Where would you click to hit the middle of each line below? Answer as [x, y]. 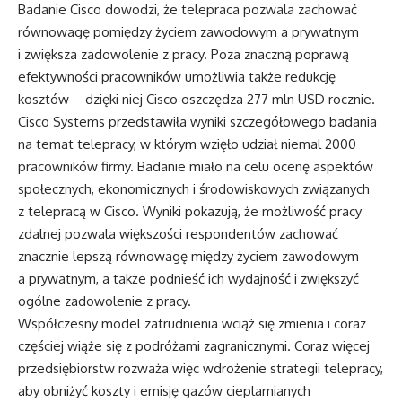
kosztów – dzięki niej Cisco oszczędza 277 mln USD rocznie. [197, 100]
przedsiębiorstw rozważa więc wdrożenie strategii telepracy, [201, 369]
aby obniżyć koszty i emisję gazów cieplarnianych [164, 391]
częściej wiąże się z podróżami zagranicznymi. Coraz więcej [194, 346]
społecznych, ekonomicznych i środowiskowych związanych [194, 189]
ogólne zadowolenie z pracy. [105, 301]
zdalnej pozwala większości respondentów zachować [178, 234]
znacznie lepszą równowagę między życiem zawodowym [188, 257]
